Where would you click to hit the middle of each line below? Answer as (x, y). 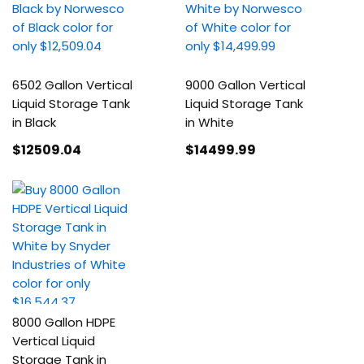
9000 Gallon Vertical (246, 85)
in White (210, 122)
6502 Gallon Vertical (72, 85)
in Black (34, 122)
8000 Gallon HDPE (64, 322)
